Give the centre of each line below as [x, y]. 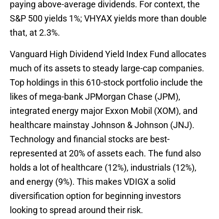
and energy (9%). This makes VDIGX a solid [93, 182]
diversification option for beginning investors [95, 196]
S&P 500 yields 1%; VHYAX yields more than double [108, 19]
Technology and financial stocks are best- [90, 139]
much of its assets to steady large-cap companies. [107, 68]
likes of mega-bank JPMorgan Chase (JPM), [95, 97]
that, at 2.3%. [35, 33]
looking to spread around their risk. [77, 210]
